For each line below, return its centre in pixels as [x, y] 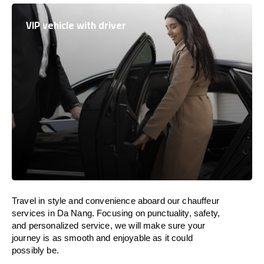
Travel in [29, 201]
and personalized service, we [70, 225]
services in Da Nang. [53, 213]
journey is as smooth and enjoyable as [88, 238]
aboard [151, 201]
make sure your [174, 225]
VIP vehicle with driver [76, 25]
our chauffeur [192, 201]
